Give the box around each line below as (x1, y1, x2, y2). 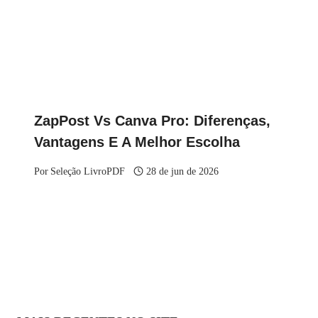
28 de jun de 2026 (146, 165, 219, 177)
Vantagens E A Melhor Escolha (34, 134, 240, 150)
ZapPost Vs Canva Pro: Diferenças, (34, 113, 270, 129)
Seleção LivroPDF (50, 165, 126, 177)
